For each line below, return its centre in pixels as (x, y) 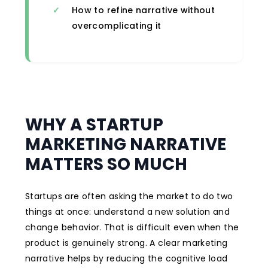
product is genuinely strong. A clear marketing (127, 243)
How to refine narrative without (144, 10)
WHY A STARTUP (94, 124)
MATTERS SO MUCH (106, 164)
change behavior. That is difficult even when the (132, 227)
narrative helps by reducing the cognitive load (127, 258)
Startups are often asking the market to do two (129, 196)
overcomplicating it (117, 25)
